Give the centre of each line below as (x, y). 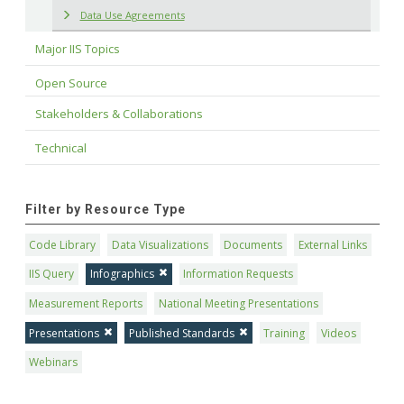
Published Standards (181, 333)
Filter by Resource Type (105, 209)
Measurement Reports (86, 303)
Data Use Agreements (132, 14)
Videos (339, 333)
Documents (253, 244)
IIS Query (52, 274)
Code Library (63, 244)
